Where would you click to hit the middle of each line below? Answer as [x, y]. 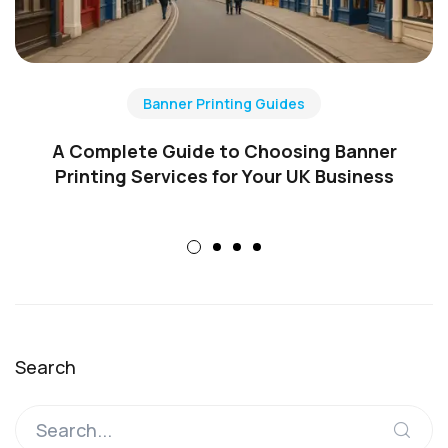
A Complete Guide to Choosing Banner [224, 151]
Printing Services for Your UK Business [224, 176]
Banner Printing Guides [224, 104]
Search [45, 367]
